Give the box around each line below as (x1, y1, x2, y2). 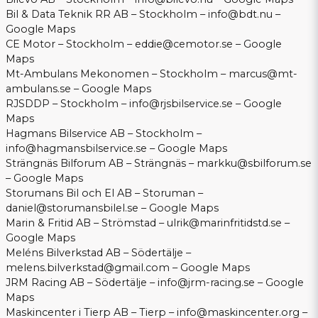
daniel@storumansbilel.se (6, 202, 138, 215)
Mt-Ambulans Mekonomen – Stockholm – (6, 67, 229, 81)
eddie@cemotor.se (135, 38, 233, 51)
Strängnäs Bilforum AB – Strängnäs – (6, 157, 197, 170)
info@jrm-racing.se (158, 276, 255, 290)
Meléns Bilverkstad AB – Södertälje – (6, 246, 191, 260)
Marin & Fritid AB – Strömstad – (6, 216, 167, 230)
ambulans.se (6, 82, 71, 96)
